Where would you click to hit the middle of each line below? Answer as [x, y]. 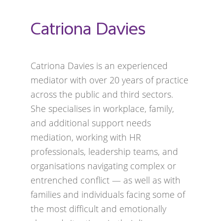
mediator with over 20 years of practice [110, 80]
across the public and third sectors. [102, 94]
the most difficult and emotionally [99, 209]
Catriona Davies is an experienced [99, 66]
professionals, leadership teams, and [105, 151]
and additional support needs [91, 123]
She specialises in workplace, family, [103, 109]
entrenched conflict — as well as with [106, 180]
